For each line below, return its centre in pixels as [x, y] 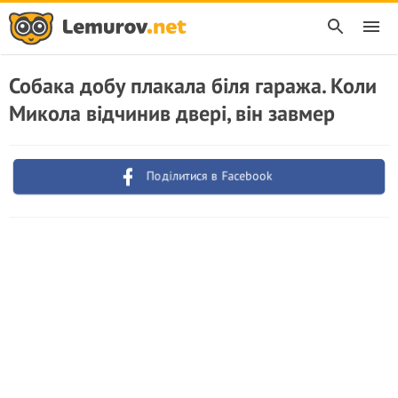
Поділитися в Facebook [210, 176]
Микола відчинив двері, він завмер [172, 113]
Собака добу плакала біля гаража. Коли [193, 86]
